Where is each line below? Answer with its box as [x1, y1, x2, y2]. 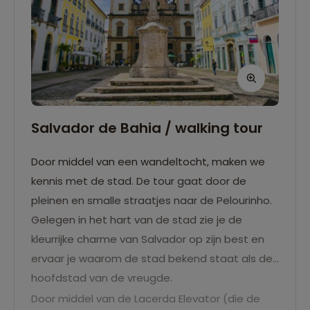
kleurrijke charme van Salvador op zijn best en [31, 231, 264, 246]
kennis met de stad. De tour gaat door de [31, 173, 246, 188]
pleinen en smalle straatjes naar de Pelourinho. [31, 192, 272, 208]
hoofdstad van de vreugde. [31, 270, 175, 285]
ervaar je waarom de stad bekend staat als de [31, 250, 273, 266]
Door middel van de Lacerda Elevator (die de [31, 291, 260, 306]
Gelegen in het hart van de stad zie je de [31, 212, 242, 227]
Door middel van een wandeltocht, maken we [31, 154, 265, 169]
